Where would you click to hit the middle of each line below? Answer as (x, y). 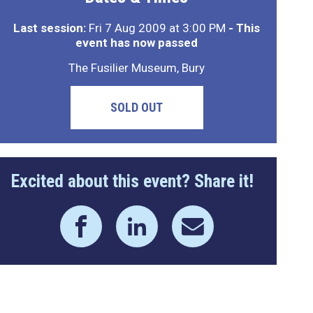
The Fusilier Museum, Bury (137, 68)
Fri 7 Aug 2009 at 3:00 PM (158, 28)
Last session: (50, 28)
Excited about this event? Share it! (132, 181)
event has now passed (137, 43)
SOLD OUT (137, 107)
